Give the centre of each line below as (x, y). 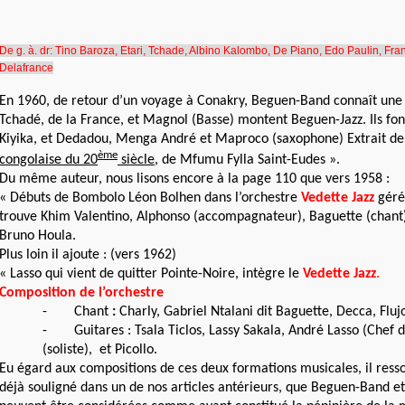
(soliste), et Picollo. (100, 350)
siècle (136, 160)
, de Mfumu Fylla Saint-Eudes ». (247, 160)
